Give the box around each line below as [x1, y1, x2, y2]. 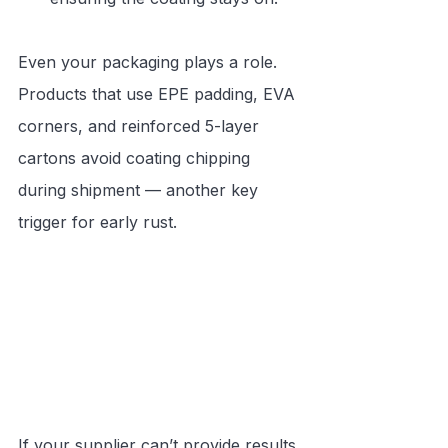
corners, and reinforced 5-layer [18, 116, 264, 137]
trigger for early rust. [18, 212, 177, 233]
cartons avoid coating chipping [18, 148, 255, 169]
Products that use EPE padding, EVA [18, 84, 300, 105]
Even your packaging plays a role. [18, 52, 282, 73]
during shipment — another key [18, 180, 263, 201]
